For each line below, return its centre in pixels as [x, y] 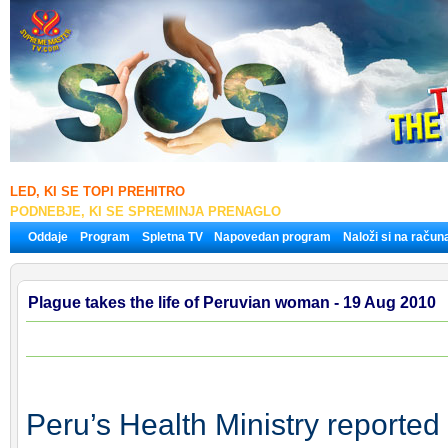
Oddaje [48, 237]
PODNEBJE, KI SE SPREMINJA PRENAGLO [145, 211]
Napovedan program [272, 237]
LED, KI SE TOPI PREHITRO [97, 191]
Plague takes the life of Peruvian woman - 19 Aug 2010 [232, 302]
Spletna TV [174, 237]
